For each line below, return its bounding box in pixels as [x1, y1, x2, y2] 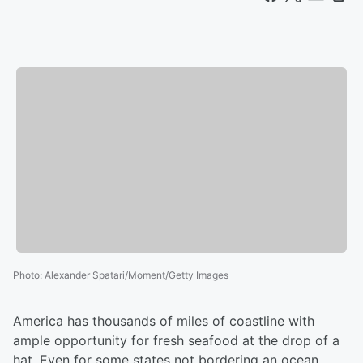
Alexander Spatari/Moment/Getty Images [45, 269, 228, 282]
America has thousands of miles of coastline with [13, 313, 314, 330]
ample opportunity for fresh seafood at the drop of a [13, 332, 340, 349]
